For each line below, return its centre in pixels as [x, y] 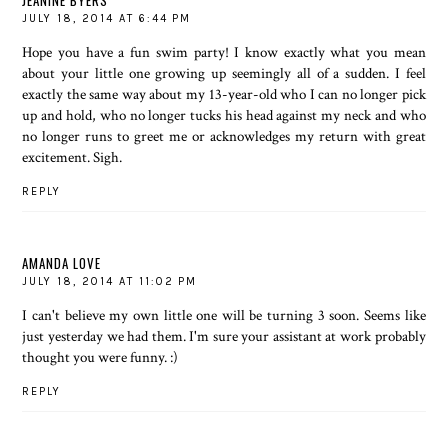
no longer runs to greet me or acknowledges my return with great [224, 136]
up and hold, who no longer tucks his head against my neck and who [224, 115]
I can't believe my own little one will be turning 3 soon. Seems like [224, 314]
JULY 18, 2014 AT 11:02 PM [110, 281]
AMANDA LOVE [62, 262]
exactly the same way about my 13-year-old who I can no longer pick [224, 94]
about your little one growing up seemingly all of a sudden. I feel [224, 73]
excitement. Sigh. [72, 157]
